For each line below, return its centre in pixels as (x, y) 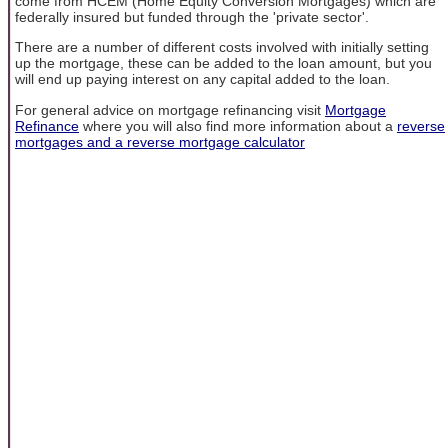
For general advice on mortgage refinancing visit (170, 109)
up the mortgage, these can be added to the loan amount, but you (223, 63)
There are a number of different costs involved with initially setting (222, 47)
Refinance (47, 125)
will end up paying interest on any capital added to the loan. (202, 79)
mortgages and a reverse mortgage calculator (160, 141)
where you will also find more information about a (238, 125)
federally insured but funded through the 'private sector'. (192, 16)
